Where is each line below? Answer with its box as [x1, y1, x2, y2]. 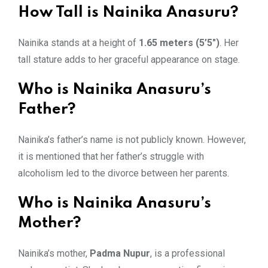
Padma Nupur [90, 247, 150, 259]
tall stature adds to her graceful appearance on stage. [18, 53, 240, 65]
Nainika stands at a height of [18, 36, 139, 48]
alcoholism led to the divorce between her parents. [18, 167, 229, 179]
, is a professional [150, 247, 225, 259]
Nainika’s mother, [18, 247, 90, 259]
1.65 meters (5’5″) [139, 36, 220, 48]
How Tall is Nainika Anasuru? [18, 5, 239, 20]
